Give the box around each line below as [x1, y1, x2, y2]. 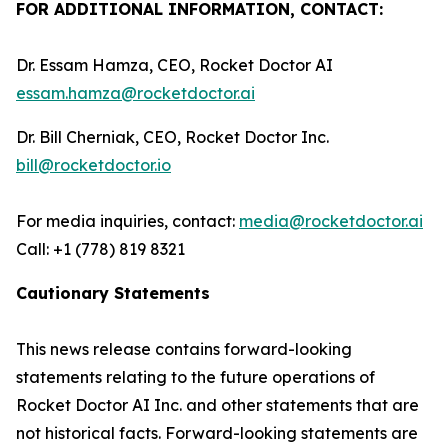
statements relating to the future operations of [16, 367, 375, 387]
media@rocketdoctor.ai [239, 211, 423, 231]
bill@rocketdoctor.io [16, 155, 171, 175]
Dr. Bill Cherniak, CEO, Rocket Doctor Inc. [16, 127, 329, 147]
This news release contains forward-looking [16, 339, 352, 359]
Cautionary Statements [16, 283, 210, 303]
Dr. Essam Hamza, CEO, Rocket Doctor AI [16, 55, 333, 75]
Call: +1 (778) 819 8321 [16, 239, 185, 259]
